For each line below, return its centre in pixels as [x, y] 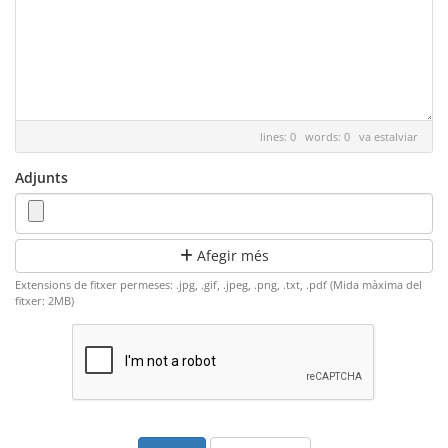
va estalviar [388, 136]
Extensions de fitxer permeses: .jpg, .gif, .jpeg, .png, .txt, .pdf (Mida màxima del [218, 284]
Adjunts [41, 177]
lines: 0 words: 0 [309, 136]
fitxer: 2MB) [44, 300]
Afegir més [230, 255]
